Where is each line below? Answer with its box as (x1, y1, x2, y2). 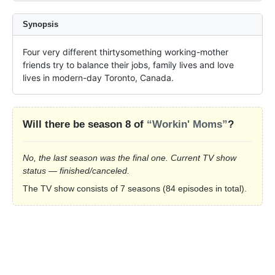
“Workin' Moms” (147, 118, 228, 131)
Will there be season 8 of (23, 118, 147, 131)
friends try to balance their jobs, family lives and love (23, 60, 234, 71)
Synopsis (23, 20, 58, 29)
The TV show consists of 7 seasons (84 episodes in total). (23, 184, 247, 194)
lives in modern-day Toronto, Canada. (23, 72, 174, 83)
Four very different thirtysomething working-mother (23, 47, 228, 58)
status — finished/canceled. (23, 166, 130, 176)
